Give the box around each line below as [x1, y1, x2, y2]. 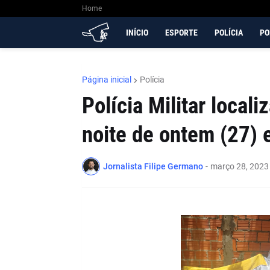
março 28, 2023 [210, 161, 269, 171]
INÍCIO [125, 28, 148, 37]
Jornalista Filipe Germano [102, 161, 203, 171]
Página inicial [81, 75, 131, 84]
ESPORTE [165, 28, 198, 37]
